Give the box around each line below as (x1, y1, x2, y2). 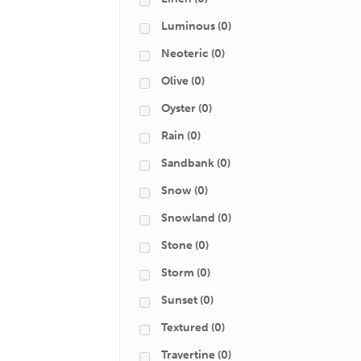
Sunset (161, 293, 197, 307)
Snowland (161, 211, 215, 225)
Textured (161, 321, 209, 334)
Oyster (161, 102, 196, 115)
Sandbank (161, 156, 214, 170)
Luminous (161, 19, 215, 33)
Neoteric (161, 47, 209, 60)
